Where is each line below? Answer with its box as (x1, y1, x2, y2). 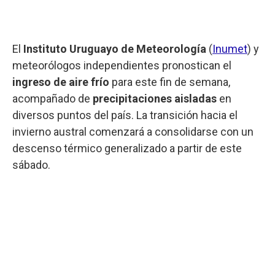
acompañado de (12, 91, 93, 105)
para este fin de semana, (109, 75, 230, 88)
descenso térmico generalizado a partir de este (12, 141, 242, 155)
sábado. (12, 158, 50, 171)
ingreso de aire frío (12, 75, 109, 88)
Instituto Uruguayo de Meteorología (23, 42, 206, 55)
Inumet (212, 42, 247, 55)
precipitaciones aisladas (93, 91, 217, 105)
